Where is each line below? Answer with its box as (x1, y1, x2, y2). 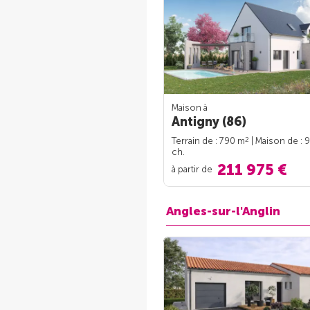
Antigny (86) (172, 114, 246, 130)
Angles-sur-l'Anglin (166, 204, 280, 219)
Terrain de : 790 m (172, 136, 245, 147)
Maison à (172, 102, 208, 113)
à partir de (172, 163, 215, 174)
